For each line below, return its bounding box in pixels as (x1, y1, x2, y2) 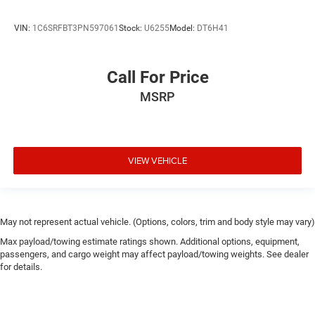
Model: (169, 23, 197, 34)
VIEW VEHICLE (128, 154, 187, 167)
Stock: (119, 23, 144, 34)
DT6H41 (197, 23, 229, 34)
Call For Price (106, 67, 209, 87)
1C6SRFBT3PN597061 (32, 23, 119, 34)
